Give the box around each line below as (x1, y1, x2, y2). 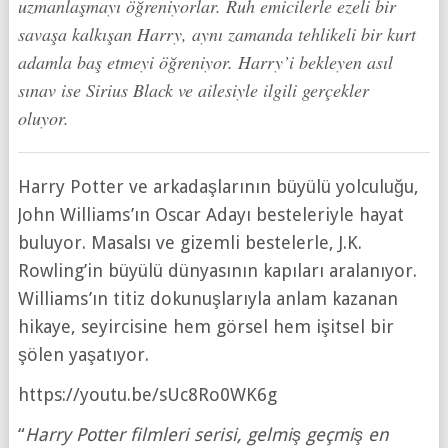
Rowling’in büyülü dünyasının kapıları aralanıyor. (17, 260, 417, 282)
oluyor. (17, 106, 69, 131)
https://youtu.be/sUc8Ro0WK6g (17, 384, 277, 406)
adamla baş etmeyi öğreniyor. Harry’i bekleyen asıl (17, 50, 393, 75)
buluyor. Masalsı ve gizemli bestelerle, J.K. (17, 232, 362, 254)
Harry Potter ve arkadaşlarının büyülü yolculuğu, (17, 176, 419, 198)
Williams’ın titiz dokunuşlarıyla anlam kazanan (17, 288, 398, 310)
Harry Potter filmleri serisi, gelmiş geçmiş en (24, 424, 389, 446)
